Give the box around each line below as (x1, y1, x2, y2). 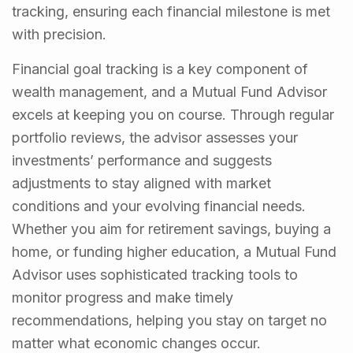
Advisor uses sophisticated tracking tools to (12, 266, 298, 284)
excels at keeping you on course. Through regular (12, 106, 334, 124)
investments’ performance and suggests (12, 152, 272, 169)
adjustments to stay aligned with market (12, 175, 271, 192)
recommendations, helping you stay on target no (12, 312, 327, 329)
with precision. (12, 26, 106, 43)
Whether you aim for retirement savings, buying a (12, 221, 331, 238)
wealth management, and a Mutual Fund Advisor (12, 84, 327, 101)
